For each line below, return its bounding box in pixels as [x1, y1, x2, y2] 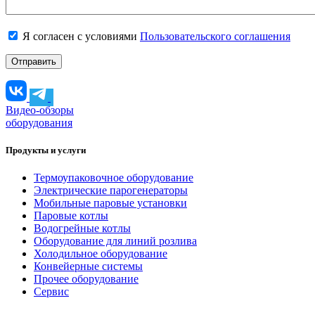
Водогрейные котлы [34, 222, 131, 235]
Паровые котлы [34, 210, 108, 222]
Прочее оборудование [34, 273, 139, 285]
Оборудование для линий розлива [34, 235, 197, 247]
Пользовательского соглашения [140, 30, 290, 43]
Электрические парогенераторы [34, 184, 188, 197]
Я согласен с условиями [20, 30, 140, 43]
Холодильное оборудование [34, 247, 167, 260]
